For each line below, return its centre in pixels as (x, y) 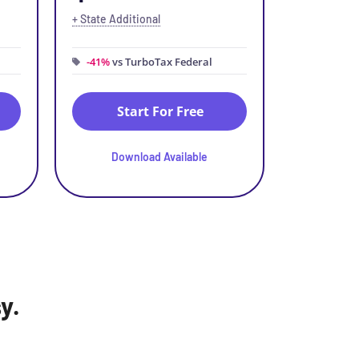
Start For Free (160, 111)
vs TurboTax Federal (161, 62)
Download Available (159, 157)
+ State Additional (116, 19)
